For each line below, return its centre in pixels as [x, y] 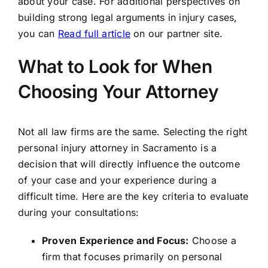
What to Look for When [115, 67]
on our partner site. [177, 34]
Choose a [212, 241]
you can [38, 34]
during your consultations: [78, 213]
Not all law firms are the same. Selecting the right [133, 132]
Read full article [94, 34]
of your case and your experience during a [117, 180]
